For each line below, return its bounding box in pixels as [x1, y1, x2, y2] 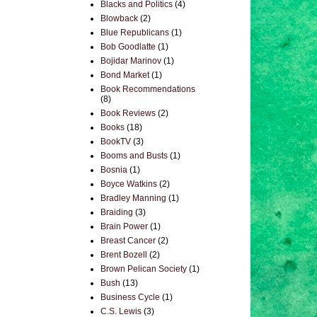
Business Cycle [100, 292, 160, 302]
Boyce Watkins [100, 179, 157, 189]
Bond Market [100, 70, 149, 80]
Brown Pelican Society [100, 264, 187, 274]
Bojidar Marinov [100, 56, 161, 66]
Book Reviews [100, 108, 156, 118]
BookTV [100, 137, 131, 146]
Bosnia [100, 165, 127, 175]
